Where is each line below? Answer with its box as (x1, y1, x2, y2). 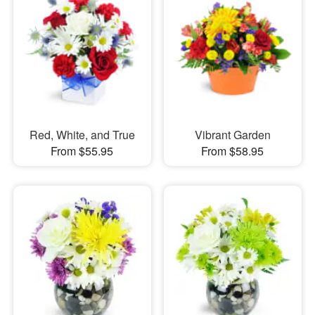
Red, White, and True (29, 127, 135, 143)
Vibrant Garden (194, 127, 271, 143)
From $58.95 (201, 143, 264, 160)
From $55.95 (51, 143, 114, 160)
